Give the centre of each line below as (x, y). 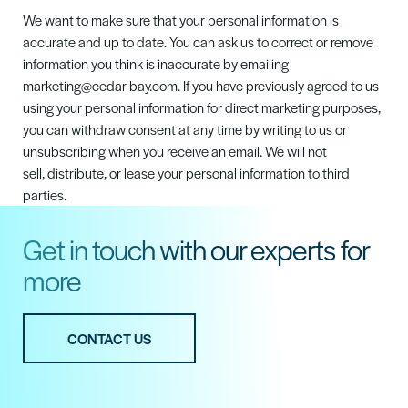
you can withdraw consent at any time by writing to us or (185, 129)
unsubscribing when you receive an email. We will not (175, 151)
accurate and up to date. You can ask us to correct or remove (198, 41)
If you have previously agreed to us (281, 85)
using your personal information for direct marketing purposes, (202, 107)
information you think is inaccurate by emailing (156, 63)
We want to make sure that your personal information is (181, 20)
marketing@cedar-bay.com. (103, 85)
